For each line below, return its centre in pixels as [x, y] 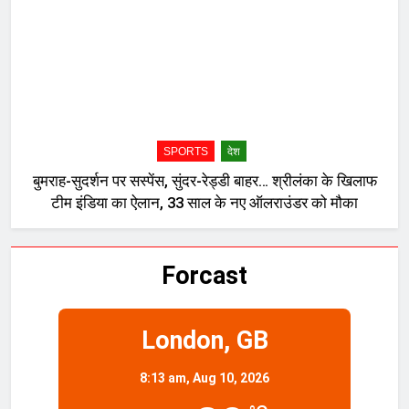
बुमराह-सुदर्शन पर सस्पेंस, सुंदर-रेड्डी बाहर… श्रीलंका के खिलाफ [204, 181]
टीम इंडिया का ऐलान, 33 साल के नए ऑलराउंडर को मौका [204, 203]
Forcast [204, 275]
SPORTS [185, 151]
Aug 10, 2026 [231, 378]
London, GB [204, 340]
